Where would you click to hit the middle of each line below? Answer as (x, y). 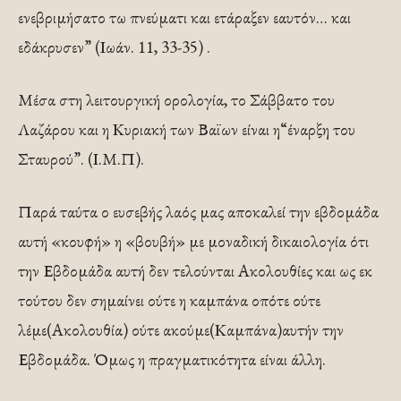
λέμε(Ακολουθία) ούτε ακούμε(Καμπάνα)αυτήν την (181, 330)
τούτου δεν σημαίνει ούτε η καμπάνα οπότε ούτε (169, 300)
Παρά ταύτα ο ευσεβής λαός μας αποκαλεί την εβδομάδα (198, 212)
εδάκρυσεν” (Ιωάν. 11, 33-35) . (114, 47)
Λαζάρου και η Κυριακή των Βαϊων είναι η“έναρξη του (187, 129)
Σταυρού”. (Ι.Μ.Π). (81, 159)
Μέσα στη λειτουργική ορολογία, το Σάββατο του (176, 100)
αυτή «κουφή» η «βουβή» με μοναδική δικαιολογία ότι (193, 241)
